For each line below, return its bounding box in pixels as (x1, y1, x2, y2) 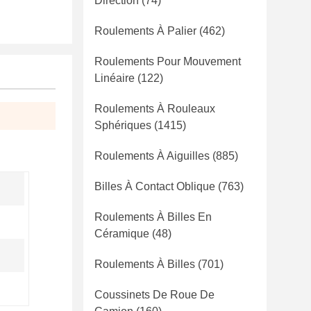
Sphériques (94, 119, 151, 131)
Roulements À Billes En (94, 211, 212, 223)
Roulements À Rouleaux (94, 103, 215, 115)
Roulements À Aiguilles (94, 150, 210, 162)
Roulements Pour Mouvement (94, 56, 241, 67)
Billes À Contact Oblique (94, 180, 215, 192)
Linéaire (94, 72, 135, 84)
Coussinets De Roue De (94, 289, 215, 301)
